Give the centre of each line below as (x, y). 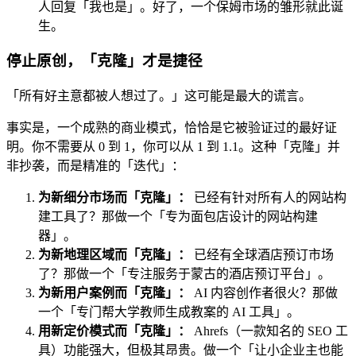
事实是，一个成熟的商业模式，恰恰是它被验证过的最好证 (172, 127)
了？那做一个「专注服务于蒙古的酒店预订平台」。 (184, 273)
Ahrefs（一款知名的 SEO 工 (269, 331)
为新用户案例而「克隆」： (114, 292)
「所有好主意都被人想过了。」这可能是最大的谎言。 (159, 95)
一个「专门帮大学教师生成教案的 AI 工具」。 (169, 311)
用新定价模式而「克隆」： (114, 331)
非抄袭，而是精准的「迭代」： (95, 165)
